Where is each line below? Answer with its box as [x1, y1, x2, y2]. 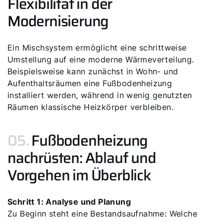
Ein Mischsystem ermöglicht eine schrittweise [7, 43, 187, 53]
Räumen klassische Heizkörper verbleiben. [7, 102, 173, 112]
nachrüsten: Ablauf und [7, 146, 156, 169]
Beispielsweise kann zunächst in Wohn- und [7, 66, 178, 76]
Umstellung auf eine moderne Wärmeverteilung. [7, 55, 194, 64]
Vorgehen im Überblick [7, 164, 151, 187]
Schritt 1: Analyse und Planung [7, 197, 131, 207]
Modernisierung [7, 9, 109, 33]
